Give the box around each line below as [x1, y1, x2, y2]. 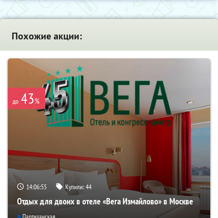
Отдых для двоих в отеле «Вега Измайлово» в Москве [17, 195, 193, 207]
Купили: [65, 182, 86, 191]
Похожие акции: [12, 30, 82, 43]
